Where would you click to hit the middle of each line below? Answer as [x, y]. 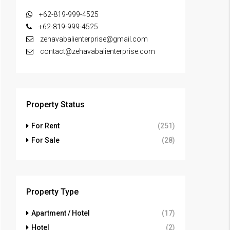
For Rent [45, 126]
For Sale [45, 140]
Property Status [55, 105]
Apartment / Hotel [61, 213]
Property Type [52, 192]
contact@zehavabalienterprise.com [98, 52]
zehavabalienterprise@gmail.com [93, 39]
